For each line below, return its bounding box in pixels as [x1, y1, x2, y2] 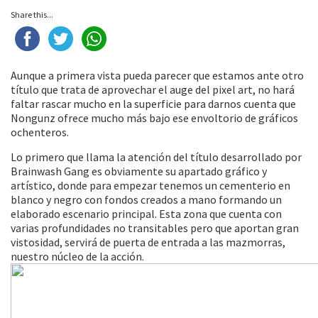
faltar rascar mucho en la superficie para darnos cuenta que [11, 97, 296, 111]
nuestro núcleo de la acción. [11, 249, 144, 263]
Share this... [11, 9, 53, 20]
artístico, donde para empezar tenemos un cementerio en [11, 178, 290, 192]
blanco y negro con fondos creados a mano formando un [11, 192, 282, 207]
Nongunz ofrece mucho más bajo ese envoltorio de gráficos [11, 111, 298, 125]
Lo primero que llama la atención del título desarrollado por [11, 150, 302, 164]
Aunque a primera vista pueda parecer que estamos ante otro [11, 68, 304, 82]
